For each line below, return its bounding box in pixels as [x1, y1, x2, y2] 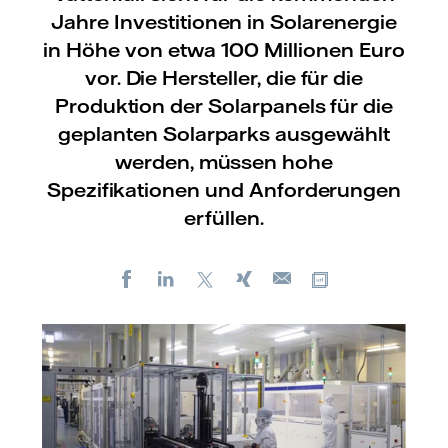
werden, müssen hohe [114, 149, 334, 174]
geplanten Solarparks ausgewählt [58, 121, 390, 146]
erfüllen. [184, 205, 264, 230]
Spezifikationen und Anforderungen [46, 177, 402, 202]
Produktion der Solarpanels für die [54, 93, 394, 118]
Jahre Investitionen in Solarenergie [51, 9, 397, 34]
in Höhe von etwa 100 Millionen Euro [43, 37, 405, 62]
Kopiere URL [340, 269, 419, 285]
